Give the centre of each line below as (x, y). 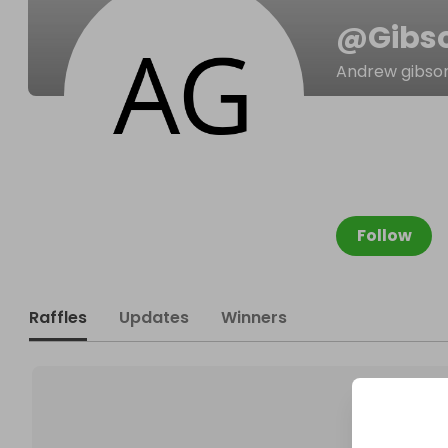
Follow (384, 235)
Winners (254, 317)
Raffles (58, 317)
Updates (154, 317)
